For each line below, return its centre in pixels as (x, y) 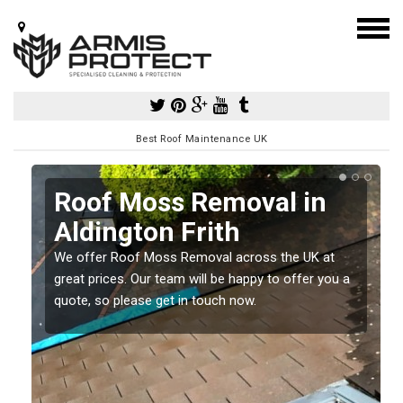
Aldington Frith (147, 231)
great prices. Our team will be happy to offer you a (202, 278)
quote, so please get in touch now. (155, 300)
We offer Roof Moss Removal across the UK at (194, 257)
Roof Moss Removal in (190, 201)
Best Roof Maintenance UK (201, 139)
